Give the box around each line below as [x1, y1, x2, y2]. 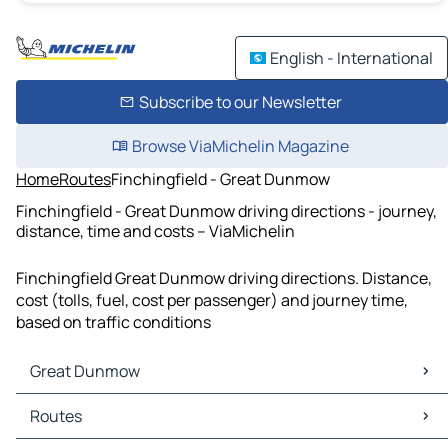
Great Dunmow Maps [20, 394, 172, 417]
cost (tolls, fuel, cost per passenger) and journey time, [16, 289, 408, 312]
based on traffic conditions [16, 311, 211, 334]
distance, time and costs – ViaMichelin [16, 219, 295, 242]
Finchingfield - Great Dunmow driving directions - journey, [16, 199, 437, 222]
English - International [270, 47, 433, 69]
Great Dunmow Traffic [20, 416, 181, 439]
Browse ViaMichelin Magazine [131, 135, 349, 157]
